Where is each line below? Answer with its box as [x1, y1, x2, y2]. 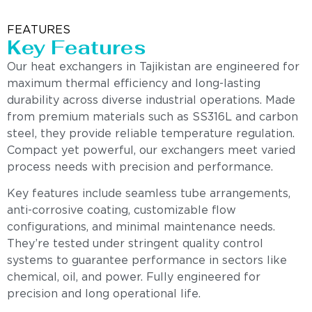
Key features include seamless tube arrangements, [7, 189, 290, 200]
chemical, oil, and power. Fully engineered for [7, 272, 260, 283]
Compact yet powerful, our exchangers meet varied [7, 146, 295, 157]
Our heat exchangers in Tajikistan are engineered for [7, 62, 299, 73]
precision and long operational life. [7, 289, 201, 300]
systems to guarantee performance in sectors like [7, 256, 287, 267]
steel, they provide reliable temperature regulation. [7, 129, 295, 140]
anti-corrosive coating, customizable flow [7, 205, 236, 217]
